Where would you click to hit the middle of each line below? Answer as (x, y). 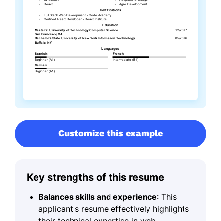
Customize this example (110, 133)
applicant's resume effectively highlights (114, 209)
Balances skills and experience (98, 197)
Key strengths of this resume (95, 177)
